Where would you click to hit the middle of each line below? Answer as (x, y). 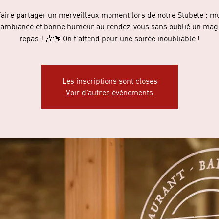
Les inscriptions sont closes (109, 80)
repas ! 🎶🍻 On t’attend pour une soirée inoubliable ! (109, 38)
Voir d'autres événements (109, 92)
